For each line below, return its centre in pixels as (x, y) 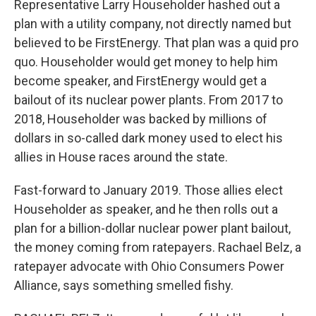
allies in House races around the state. (121, 157)
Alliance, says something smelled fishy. (124, 285)
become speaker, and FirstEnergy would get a (140, 81)
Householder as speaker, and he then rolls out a (146, 209)
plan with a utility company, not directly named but (153, 24)
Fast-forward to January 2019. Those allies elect (148, 190)
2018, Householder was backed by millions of (141, 119)
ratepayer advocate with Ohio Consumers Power (149, 266)
